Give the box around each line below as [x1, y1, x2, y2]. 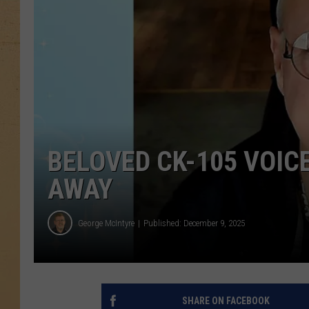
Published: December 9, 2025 [143, 217, 245, 228]
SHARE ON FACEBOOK [181, 295, 270, 307]
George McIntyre [78, 217, 134, 228]
